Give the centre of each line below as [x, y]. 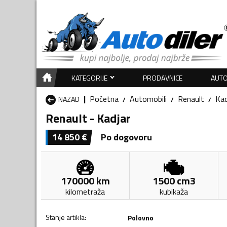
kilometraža [85, 191]
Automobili [148, 99]
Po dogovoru [126, 137]
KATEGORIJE [89, 78]
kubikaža [174, 191]
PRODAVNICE [163, 78]
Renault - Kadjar [88, 118]
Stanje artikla [65, 217]
